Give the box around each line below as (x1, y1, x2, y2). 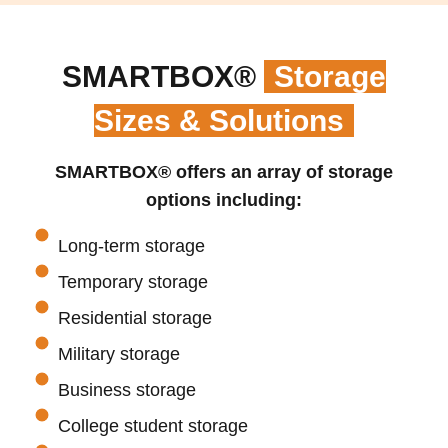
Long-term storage (57, 236, 205, 257)
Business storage (57, 380, 196, 401)
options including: (146, 190, 302, 211)
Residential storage (57, 308, 212, 329)
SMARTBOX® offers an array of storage (55, 162, 393, 183)
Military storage (57, 344, 180, 365)
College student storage (57, 416, 248, 437)
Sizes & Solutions (94, 104, 344, 138)
